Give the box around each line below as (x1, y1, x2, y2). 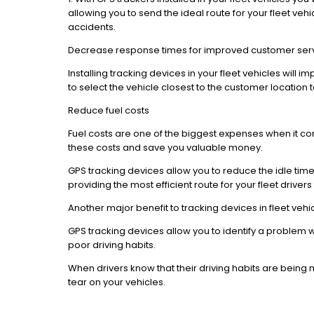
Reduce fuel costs (68, 104, 149, 117)
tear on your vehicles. (68, 275, 165, 289)
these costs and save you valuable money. (68, 141, 263, 154)
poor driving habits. (68, 238, 156, 252)
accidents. (68, 20, 116, 34)
